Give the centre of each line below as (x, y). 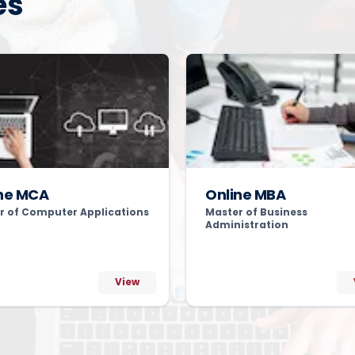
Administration (247, 225)
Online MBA (246, 195)
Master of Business (256, 212)
